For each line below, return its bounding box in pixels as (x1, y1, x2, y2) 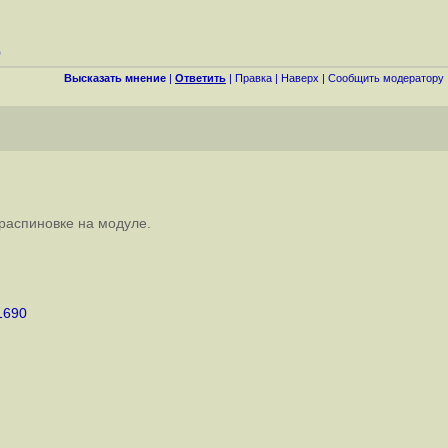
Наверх (281, 72, 319, 84)
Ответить (175, 72, 226, 84)
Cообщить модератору (328, 72, 444, 84)
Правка (235, 72, 272, 84)
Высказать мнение (64, 72, 166, 84)
